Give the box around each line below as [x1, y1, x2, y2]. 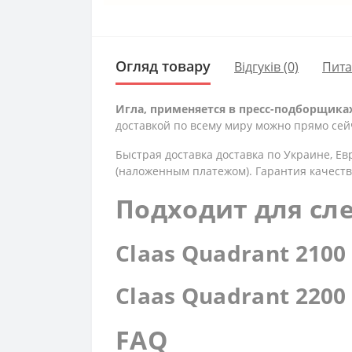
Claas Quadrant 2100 [115, 238, 346, 268]
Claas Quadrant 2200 [115, 280, 346, 310]
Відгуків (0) [234, 57, 299, 75]
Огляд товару [115, 57, 211, 75]
